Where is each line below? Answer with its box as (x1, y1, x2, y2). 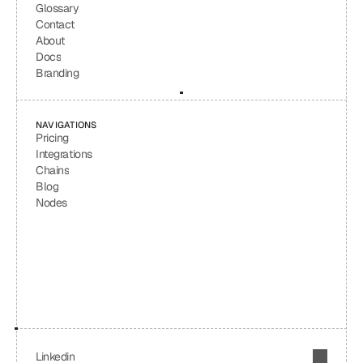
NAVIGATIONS (36, 119, 97, 130)
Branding (36, 66, 79, 80)
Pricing (36, 130, 70, 145)
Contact (36, 17, 75, 32)
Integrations (36, 147, 92, 161)
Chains (36, 163, 70, 177)
